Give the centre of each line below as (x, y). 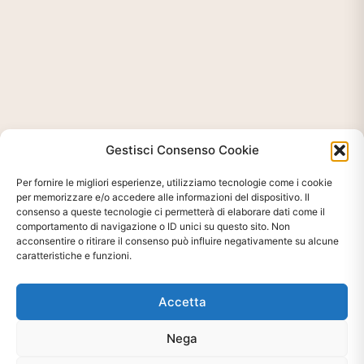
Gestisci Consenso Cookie (182, 150)
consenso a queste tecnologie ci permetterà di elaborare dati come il (171, 212)
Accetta (182, 301)
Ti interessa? (88, 345)
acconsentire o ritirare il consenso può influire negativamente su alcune (178, 241)
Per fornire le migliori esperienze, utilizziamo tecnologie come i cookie (174, 182)
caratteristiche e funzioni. (74, 256)
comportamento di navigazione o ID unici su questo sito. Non (153, 226)
